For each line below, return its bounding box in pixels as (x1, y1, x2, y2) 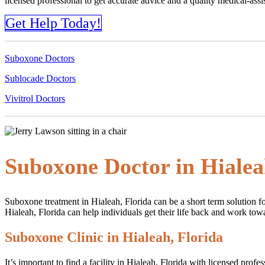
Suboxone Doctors (5, 53, 75, 63)
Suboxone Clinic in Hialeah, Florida (5, 229, 223, 245)
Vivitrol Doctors (5, 93, 65, 104)
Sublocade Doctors (5, 73, 76, 83)
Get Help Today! (5, 15, 101, 31)
